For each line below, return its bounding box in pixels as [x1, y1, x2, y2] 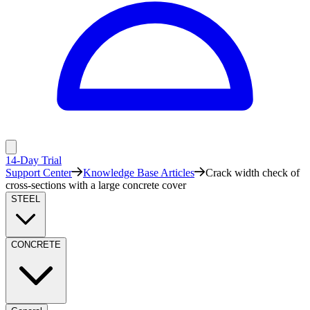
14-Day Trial [6, 154, 62, 166]
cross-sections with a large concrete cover [6, 179, 186, 191]
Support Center [6, 167, 72, 179]
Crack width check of [206, 167, 300, 179]
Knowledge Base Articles [83, 167, 194, 179]
